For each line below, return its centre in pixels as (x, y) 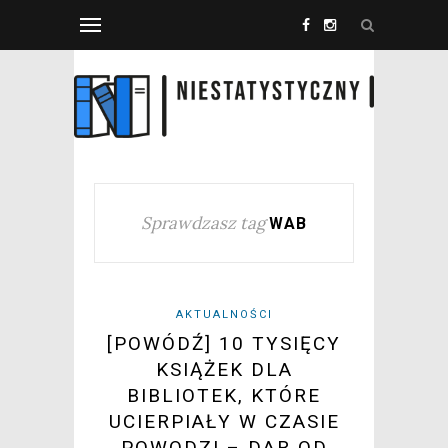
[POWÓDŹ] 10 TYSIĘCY (224, 344)
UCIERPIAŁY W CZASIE (224, 422)
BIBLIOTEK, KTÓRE (224, 396)
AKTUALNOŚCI (224, 315)
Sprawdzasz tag (203, 223)
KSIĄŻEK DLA (224, 370)
